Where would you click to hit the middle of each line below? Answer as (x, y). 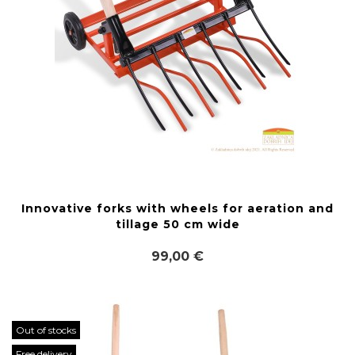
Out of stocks (46, 330)
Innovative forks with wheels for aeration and (177, 208)
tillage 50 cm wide (177, 224)
